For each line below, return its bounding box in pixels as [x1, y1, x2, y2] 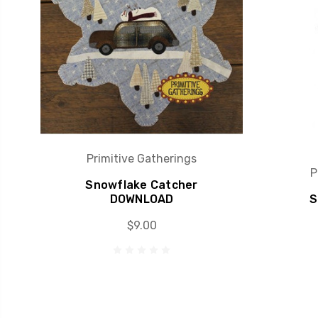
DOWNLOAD [109, 192, 174, 206]
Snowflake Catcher [85, 178, 198, 192]
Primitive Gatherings [87, 152, 197, 165]
